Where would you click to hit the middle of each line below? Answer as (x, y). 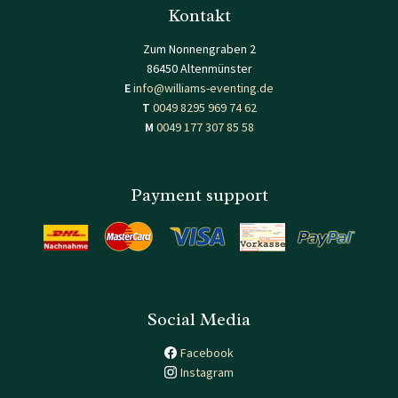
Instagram (207, 373)
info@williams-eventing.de (203, 88)
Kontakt (199, 16)
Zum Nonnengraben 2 (199, 49)
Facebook (207, 353)
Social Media (199, 320)
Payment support (199, 195)
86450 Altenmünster (199, 69)
